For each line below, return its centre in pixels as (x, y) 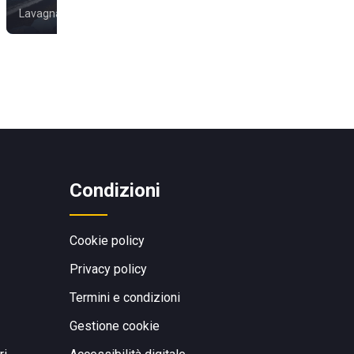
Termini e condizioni (125, 298)
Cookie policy (107, 241)
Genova (202, 13)
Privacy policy (108, 269)
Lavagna (40, 13)
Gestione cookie (115, 326)
